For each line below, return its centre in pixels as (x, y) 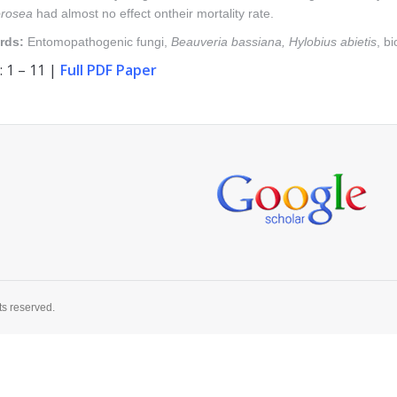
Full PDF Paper (109, 70)
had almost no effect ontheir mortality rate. (153, 13)
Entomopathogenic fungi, (97, 42)
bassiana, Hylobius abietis (302, 42)
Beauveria (199, 42)
